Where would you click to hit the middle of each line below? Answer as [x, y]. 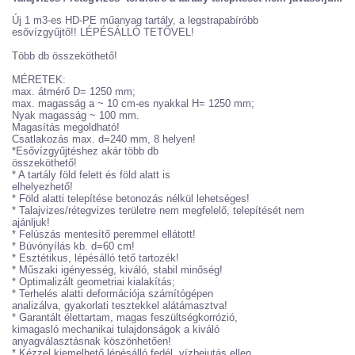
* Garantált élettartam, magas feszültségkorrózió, [125, 318]
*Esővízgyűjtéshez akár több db [85, 151]
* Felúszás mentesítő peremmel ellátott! [104, 235]
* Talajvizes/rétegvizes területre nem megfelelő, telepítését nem [158, 211]
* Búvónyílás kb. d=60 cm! [73, 246]
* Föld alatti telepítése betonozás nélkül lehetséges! [131, 199]
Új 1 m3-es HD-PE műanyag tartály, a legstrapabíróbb [135, 21]
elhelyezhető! [42, 187]
